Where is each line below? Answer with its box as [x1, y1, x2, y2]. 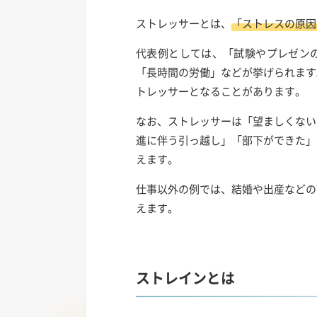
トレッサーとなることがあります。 [136, 83, 306, 99]
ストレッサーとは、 [136, 16, 231, 31]
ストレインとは [136, 267, 235, 288]
